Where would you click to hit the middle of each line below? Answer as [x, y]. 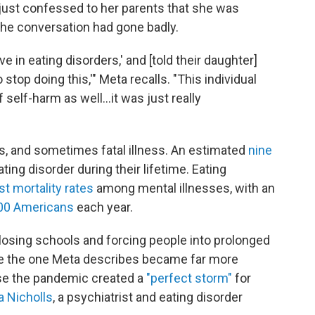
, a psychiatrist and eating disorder [148, 297]
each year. [103, 207]
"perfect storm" [189, 278]
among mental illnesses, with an [184, 188]
